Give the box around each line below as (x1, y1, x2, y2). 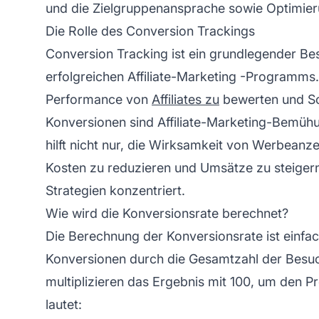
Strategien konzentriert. (46, 182, 185, 198)
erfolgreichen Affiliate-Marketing (46, 68, 236, 84)
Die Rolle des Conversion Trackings (46, 23, 255, 38)
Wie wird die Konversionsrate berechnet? (46, 205, 288, 221)
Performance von (46, 91, 152, 107)
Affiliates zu (152, 91, 219, 107)
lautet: (46, 296, 82, 312)
